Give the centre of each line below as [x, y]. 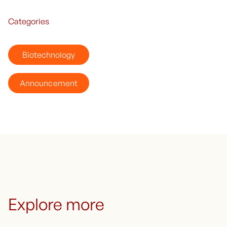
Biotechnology [49, 54]
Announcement [49, 83]
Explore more [56, 204]
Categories [29, 21]
